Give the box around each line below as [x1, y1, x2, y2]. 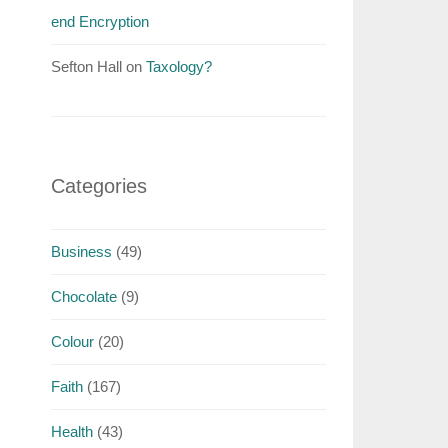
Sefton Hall [50, 58, 122, 75]
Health [50, 423, 93, 440]
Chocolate [50, 288, 117, 305]
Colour [50, 333, 94, 350]
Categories [50, 175, 147, 197]
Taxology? [145, 58, 212, 75]
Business [50, 243, 112, 260]
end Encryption [50, 13, 149, 30]
